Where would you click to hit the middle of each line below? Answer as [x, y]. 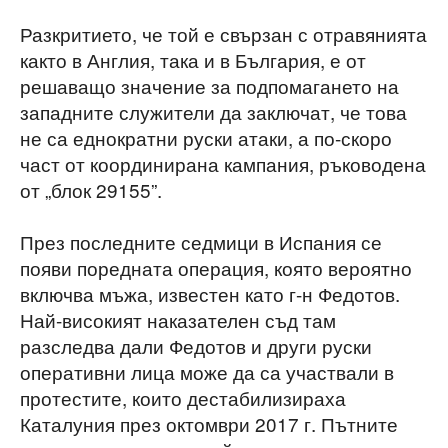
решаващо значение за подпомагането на [209, 86]
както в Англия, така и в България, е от [193, 60]
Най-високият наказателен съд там [178, 320]
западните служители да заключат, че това [213, 112]
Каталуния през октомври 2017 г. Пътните [209, 424]
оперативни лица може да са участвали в [207, 372]
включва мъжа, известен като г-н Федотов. [210, 294]
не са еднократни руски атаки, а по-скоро [206, 138]
